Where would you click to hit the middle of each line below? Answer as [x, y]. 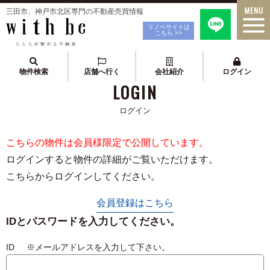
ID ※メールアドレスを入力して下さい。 [88, 247]
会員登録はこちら [135, 203]
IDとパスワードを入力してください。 [93, 221]
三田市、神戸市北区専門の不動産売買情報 [75, 11]
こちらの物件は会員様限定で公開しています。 [107, 143]
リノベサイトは [168, 27]
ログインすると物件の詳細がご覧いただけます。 [112, 159]
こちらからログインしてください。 [83, 176]
